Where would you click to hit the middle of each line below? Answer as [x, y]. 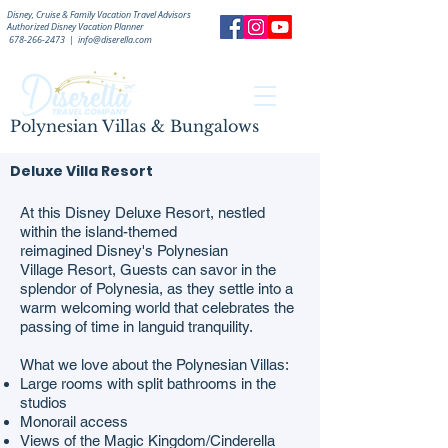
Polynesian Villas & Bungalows [134, 126]
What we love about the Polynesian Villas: [154, 364]
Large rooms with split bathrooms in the [148, 383]
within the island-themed [98, 231]
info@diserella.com [115, 40]
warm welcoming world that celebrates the [157, 307]
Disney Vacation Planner [96, 27]
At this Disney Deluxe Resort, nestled [142, 212]
